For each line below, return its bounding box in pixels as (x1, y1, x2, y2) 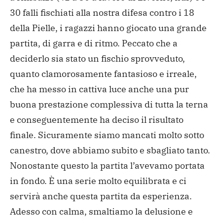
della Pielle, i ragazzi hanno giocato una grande (10, 22, 207, 34)
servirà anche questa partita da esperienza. (10, 190, 192, 202)
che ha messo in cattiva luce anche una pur (10, 83, 189, 95)
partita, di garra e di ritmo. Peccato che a (10, 37, 178, 49)
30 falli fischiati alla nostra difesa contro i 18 (10, 7, 194, 19)
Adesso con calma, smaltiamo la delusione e (10, 206, 193, 218)
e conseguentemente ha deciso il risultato (10, 114, 184, 126)
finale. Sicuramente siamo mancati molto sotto (10, 129, 204, 141)
